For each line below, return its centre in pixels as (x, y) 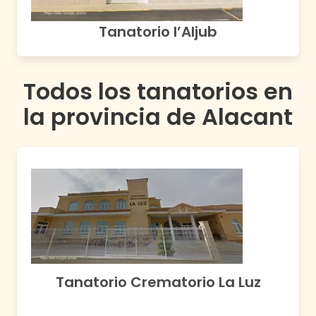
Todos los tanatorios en (158, 91)
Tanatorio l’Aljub (158, 31)
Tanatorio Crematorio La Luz (158, 282)
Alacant (247, 116)
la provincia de (113, 116)
